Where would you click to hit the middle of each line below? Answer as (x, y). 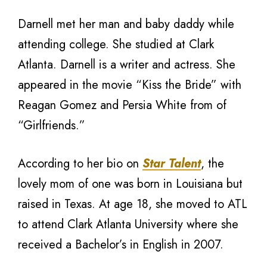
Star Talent (172, 164)
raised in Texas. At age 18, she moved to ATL (133, 204)
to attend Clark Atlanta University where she (128, 224)
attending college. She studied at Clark (116, 44)
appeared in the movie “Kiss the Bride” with (130, 85)
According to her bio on (80, 164)
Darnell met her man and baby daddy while (126, 24)
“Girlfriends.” (52, 125)
